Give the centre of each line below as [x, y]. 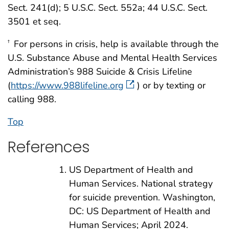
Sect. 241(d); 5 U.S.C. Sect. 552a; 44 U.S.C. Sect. [108, 7]
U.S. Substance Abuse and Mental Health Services [112, 58]
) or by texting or [171, 85]
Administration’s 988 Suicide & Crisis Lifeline [100, 71]
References [49, 147]
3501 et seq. [34, 21]
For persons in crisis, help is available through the [115, 44]
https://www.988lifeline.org [67, 85]
